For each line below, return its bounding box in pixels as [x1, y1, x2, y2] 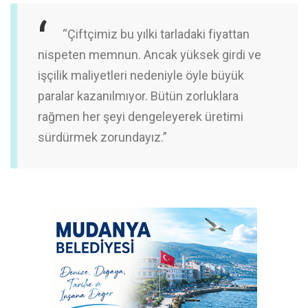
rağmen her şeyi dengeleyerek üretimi [38, 109, 243, 124]
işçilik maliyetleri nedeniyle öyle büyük [38, 67, 244, 82]
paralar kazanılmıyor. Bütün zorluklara [38, 88, 239, 103]
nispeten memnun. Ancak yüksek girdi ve [38, 47, 261, 62]
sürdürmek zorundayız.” [38, 129, 167, 144]
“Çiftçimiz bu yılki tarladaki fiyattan [63, 26, 250, 41]
